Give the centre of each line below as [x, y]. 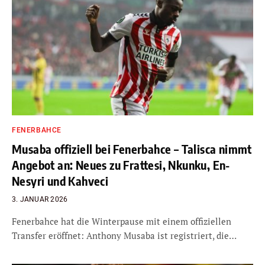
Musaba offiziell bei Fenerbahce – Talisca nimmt [132, 148]
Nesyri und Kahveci [62, 180]
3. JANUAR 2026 [40, 199]
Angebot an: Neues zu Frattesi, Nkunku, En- [121, 164]
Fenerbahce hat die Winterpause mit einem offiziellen [122, 221]
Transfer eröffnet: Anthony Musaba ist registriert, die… [124, 235]
